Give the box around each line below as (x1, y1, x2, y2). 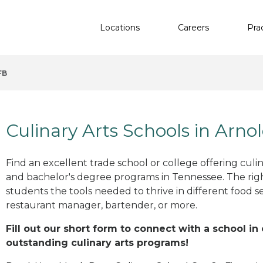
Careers (178, 22, 209, 33)
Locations (100, 22, 140, 33)
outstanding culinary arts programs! (6, 237, 188, 248)
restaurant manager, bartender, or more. (6, 199, 197, 211)
